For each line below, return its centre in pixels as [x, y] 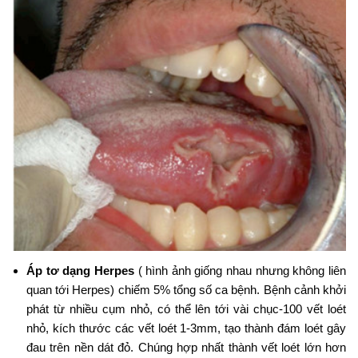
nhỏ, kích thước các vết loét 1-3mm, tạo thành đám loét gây [186, 328]
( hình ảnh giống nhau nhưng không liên [240, 271]
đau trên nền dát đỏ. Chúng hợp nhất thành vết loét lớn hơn [186, 348]
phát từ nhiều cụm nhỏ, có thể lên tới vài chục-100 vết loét [186, 309]
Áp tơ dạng [60, 271]
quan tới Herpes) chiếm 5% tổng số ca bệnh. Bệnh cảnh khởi [186, 290]
